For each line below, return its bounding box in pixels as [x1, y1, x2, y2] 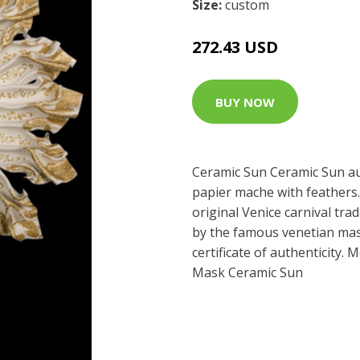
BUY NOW [215, 93, 275, 110]
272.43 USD [192, 36, 278, 58]
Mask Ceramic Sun [192, 264, 303, 281]
